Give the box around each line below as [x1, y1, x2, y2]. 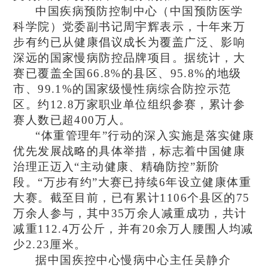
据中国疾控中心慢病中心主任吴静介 [35, 253, 231, 266]
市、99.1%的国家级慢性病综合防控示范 [13, 82, 232, 95]
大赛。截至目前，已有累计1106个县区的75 [13, 191, 250, 204]
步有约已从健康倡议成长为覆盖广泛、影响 [13, 35, 246, 48]
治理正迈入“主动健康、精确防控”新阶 [13, 160, 220, 173]
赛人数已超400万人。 [13, 113, 132, 126]
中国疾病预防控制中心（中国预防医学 [35, 4, 243, 17]
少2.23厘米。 [13, 237, 87, 251]
